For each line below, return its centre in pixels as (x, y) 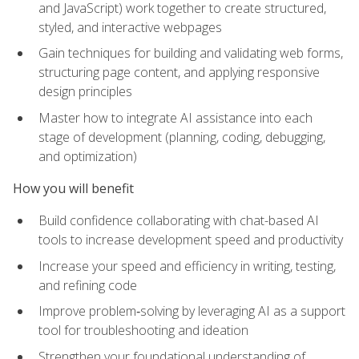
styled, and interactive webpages (130, 27)
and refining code (88, 285)
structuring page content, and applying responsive (179, 73)
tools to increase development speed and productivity (191, 240)
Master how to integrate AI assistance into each (175, 117)
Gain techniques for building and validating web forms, (191, 53)
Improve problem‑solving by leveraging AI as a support (192, 311)
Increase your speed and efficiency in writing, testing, (187, 266)
